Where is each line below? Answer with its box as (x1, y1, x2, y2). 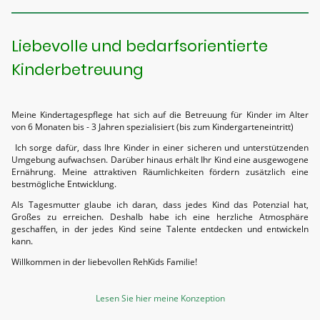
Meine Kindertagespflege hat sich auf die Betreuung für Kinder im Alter (11, 108, 309, 121)
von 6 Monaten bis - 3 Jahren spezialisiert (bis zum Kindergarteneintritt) (11, 120, 294, 133)
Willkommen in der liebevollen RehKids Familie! (11, 256, 197, 269)
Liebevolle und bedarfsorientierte (11, 34, 268, 57)
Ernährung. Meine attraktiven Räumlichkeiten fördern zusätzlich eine (11, 165, 309, 178)
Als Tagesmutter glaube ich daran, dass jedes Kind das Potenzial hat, (11, 199, 309, 211)
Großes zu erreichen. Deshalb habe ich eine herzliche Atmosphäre (11, 211, 309, 224)
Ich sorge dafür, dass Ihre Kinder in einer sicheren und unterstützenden (11, 141, 309, 154)
